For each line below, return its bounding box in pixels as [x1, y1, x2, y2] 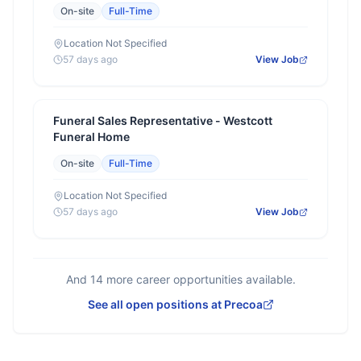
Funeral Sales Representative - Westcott [53, 114, 272, 127]
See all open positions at [87, 297, 224, 311]
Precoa [223, 297, 263, 311]
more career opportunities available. [102, 272, 296, 286]
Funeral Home [53, 130, 130, 143]
